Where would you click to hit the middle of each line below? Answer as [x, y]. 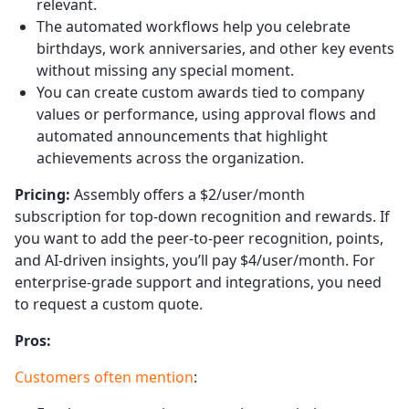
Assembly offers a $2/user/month [188, 194]
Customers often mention [104, 377]
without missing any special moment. [165, 70]
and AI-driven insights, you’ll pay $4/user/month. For [195, 260]
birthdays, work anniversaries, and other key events [215, 48]
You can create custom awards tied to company [200, 92]
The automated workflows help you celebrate [194, 26]
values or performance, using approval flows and [206, 114]
